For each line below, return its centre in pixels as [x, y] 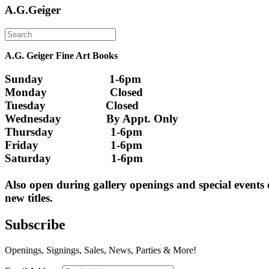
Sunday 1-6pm [73, 79]
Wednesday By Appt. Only [92, 118]
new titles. [29, 198]
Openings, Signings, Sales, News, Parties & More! [101, 250]
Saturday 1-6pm [74, 158]
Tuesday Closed [72, 105]
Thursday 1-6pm [74, 131]
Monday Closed [75, 92]
